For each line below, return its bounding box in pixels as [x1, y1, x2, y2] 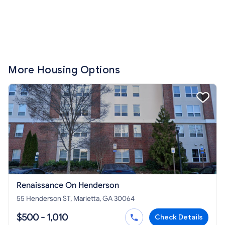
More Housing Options [8, 64, 120, 76]
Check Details [155, 213, 203, 221]
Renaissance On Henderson [17, 180, 119, 190]
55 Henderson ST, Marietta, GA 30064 [17, 194, 135, 203]
